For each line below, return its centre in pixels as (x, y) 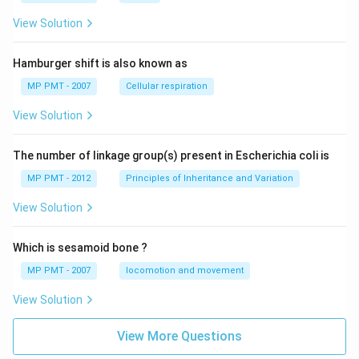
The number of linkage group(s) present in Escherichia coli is (171, 155)
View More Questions (179, 336)
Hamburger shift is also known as (100, 63)
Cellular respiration (167, 86)
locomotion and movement (185, 270)
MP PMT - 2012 (59, 178)
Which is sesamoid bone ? (80, 248)
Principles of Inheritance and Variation (210, 178)
